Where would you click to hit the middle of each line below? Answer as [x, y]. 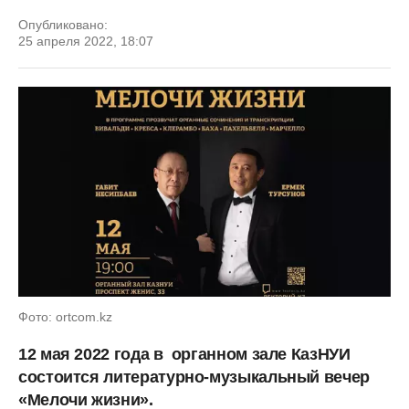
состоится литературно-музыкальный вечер [194, 377]
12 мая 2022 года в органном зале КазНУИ [184, 354]
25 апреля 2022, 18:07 [86, 41]
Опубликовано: [63, 25]
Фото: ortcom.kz [65, 316]
